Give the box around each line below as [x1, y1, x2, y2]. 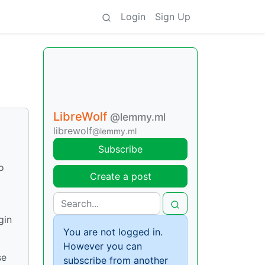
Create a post [89, 170, 151, 182]
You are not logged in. [63, 226, 163, 238]
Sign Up [155, 11, 190, 22]
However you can [63, 240, 142, 252]
